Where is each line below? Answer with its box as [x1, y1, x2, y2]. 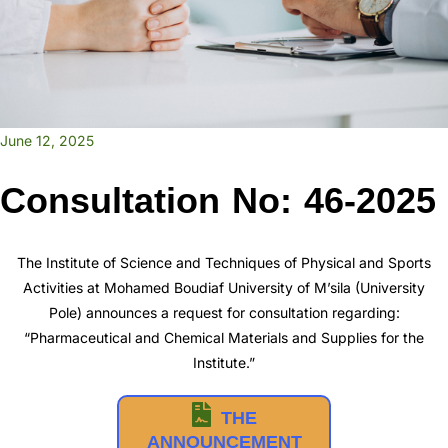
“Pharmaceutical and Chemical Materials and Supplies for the [24, 329, 424, 347]
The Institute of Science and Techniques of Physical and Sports [17, 254, 431, 272]
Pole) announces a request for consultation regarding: [48, 304, 400, 322]
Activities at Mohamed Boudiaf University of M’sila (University [23, 279, 425, 297]
